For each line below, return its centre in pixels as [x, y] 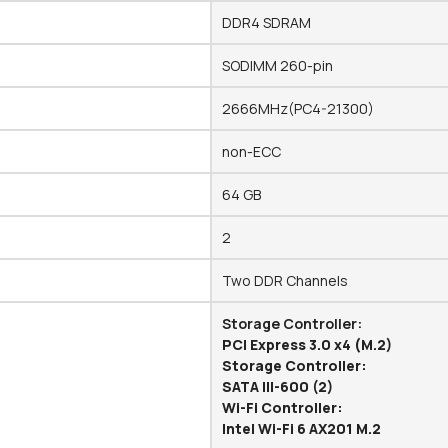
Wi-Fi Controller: [283, 408]
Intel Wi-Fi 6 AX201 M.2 [302, 429]
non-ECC [252, 152]
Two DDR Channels [285, 281]
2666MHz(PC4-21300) [298, 109]
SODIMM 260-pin [278, 66]
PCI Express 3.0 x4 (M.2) [307, 345]
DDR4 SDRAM [267, 23]
